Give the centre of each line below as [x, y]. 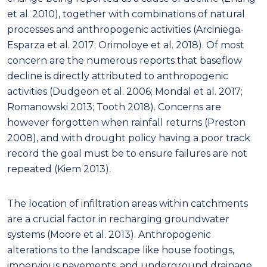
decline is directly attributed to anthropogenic [118, 76]
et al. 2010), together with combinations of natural [126, 14]
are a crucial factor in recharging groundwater [118, 219]
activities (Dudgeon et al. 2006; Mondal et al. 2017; [125, 91]
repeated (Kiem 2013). [59, 169]
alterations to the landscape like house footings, [121, 250]
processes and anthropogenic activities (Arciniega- [125, 29]
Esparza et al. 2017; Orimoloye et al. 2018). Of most [126, 45]
